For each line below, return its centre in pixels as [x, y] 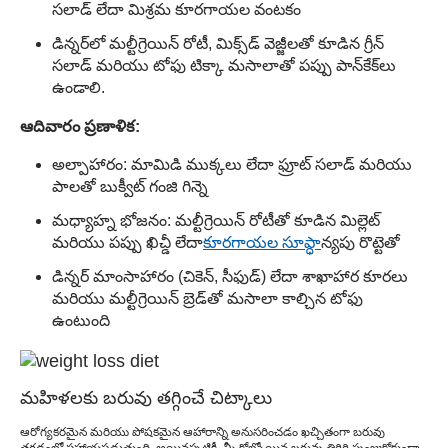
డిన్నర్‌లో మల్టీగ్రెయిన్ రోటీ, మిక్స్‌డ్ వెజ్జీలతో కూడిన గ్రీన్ [218, 43]
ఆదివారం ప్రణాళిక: [80, 125]
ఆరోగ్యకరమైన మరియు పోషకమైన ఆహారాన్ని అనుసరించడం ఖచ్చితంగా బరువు [202, 432]
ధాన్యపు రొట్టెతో [360, 243]
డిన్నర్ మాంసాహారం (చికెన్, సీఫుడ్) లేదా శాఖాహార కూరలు [230, 277]
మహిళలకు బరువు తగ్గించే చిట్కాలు [146, 398]
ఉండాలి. [78, 87]
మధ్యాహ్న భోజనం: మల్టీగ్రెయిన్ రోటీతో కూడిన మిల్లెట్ [216, 221]
